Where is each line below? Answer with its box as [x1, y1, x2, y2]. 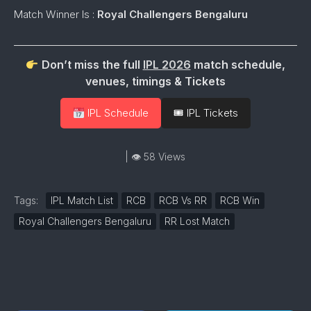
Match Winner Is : [14, 8, 97, 21]
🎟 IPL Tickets [173, 106, 238, 119]
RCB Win [220, 194, 260, 206]
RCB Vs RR [159, 194, 207, 206]
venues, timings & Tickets [85, 74, 226, 88]
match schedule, [190, 58, 285, 72]
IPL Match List [51, 194, 113, 206]
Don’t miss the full [38, 58, 143, 72]
